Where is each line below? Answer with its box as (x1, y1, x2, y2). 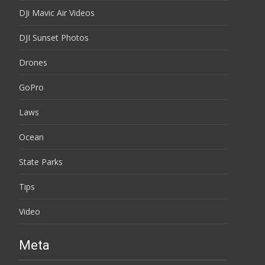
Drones (19, 56, 47, 68)
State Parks (19, 156, 63, 167)
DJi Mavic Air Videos (19, 7, 95, 18)
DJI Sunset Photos (19, 31, 89, 43)
